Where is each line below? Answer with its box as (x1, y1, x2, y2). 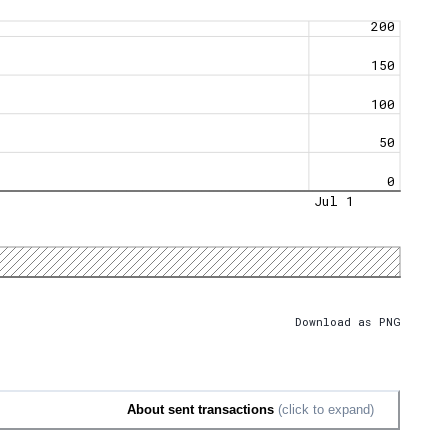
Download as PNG (295, 313, 400, 329)
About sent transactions (127, 402, 274, 418)
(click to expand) (274, 402, 374, 418)
